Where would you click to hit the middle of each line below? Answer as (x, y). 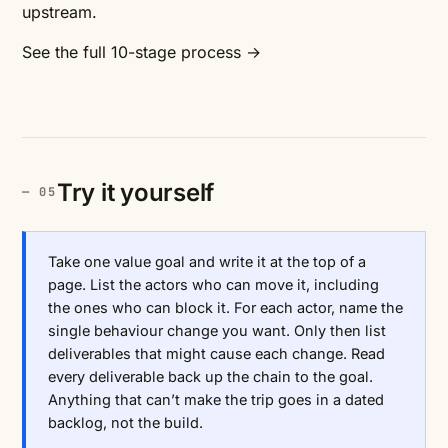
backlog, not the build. (125, 423)
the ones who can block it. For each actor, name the (225, 308)
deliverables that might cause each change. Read (216, 354)
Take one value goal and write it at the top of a (207, 262)
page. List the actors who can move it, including (213, 285)
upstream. (59, 12)
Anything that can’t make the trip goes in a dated (216, 400)
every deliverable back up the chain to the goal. (210, 377)
